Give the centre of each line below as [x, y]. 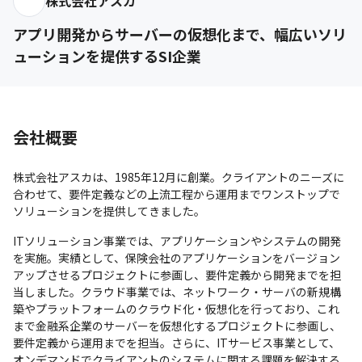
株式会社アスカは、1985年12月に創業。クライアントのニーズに [179, 177]
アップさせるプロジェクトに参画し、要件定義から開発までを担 [177, 274]
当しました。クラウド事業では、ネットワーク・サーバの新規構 [177, 291]
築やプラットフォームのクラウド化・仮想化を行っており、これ [176, 308]
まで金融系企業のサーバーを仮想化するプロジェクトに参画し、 [177, 325]
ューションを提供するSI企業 [107, 55]
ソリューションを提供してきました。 [109, 210]
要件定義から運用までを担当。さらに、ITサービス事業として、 [177, 342]
